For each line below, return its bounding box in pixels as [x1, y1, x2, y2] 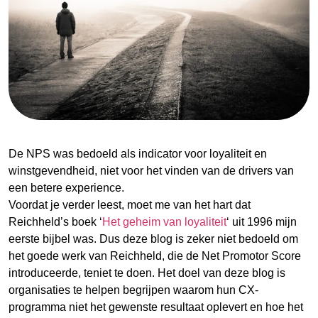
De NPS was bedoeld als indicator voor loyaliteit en [9, 147, 267, 160]
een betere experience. [9, 181, 124, 194]
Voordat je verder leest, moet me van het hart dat [9, 198, 251, 211]
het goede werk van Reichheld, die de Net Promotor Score [9, 249, 301, 262]
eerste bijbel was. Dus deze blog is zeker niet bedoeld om [9, 232, 298, 245]
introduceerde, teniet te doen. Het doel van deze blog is [9, 266, 285, 279]
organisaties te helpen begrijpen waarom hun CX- [9, 283, 258, 296]
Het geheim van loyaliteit [102, 215, 226, 228]
